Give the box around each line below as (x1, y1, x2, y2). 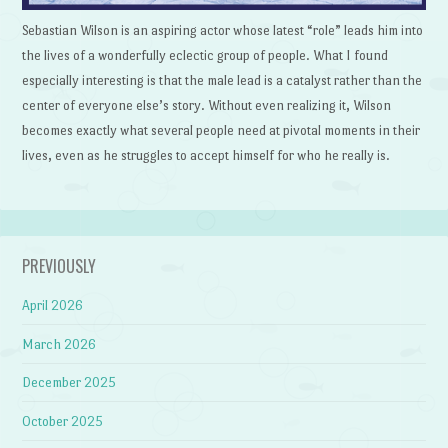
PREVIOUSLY (22, 253, 97, 278)
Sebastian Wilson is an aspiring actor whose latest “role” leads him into (22, 22, 424, 38)
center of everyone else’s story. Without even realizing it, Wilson (22, 97, 392, 113)
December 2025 (22, 375, 117, 391)
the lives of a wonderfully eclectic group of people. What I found (22, 47, 389, 63)
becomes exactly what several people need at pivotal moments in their (22, 122, 421, 138)
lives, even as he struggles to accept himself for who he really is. (22, 147, 391, 163)
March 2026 (22, 336, 97, 352)
